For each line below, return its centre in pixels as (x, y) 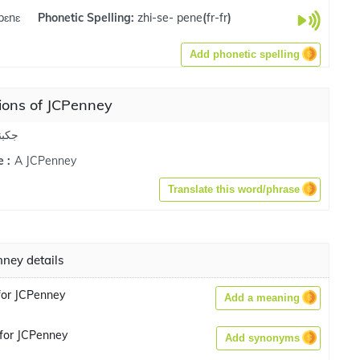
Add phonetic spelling (245, 54)
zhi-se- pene (170, 17)
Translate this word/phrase (234, 189)
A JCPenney (45, 160)
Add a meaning (262, 298)
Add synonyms (262, 338)
